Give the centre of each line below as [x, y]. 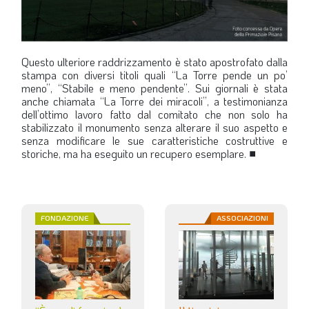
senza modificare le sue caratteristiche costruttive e [154, 140]
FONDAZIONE [64, 218]
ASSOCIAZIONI [242, 218]
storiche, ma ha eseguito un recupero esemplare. [135, 153]
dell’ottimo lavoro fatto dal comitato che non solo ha [154, 114]
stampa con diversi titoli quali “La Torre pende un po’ [154, 74]
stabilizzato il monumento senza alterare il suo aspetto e [154, 127]
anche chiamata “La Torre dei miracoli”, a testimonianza [154, 101]
